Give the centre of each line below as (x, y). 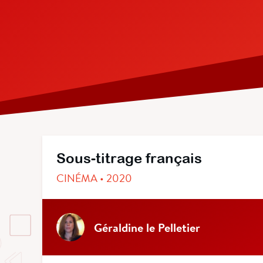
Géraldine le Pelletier (147, 227)
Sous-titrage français (129, 158)
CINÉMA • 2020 (94, 178)
